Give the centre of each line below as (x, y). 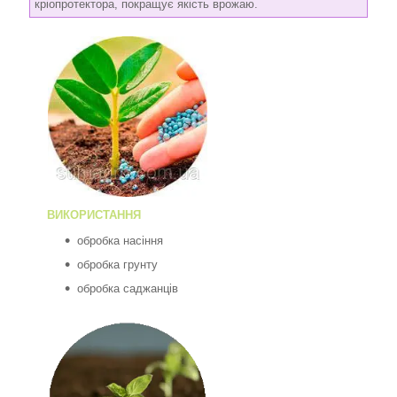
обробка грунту (117, 264)
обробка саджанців (128, 288)
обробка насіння (120, 240)
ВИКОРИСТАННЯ (94, 214)
